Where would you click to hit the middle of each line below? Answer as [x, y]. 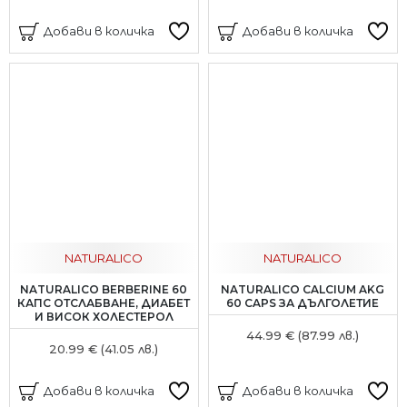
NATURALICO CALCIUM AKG [303, 290]
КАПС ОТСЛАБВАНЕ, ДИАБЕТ [104, 303]
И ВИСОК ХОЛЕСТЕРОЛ [104, 317]
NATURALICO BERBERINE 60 [104, 290]
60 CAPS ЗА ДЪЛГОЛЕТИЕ [303, 303]
